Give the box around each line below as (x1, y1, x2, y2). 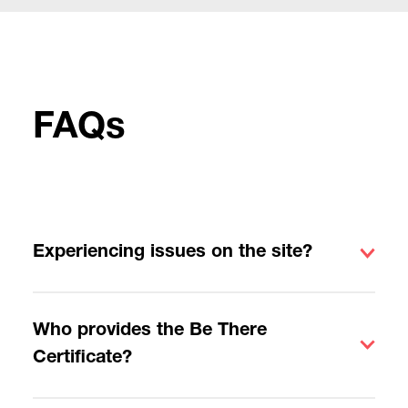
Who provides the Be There (32, 321, 267, 341)
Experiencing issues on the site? (32, 243, 312, 262)
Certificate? (32, 349, 132, 368)
